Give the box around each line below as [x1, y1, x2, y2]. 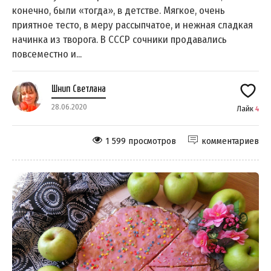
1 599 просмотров [106, 135, 176, 147]
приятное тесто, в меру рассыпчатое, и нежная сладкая [12, 19, 253, 32]
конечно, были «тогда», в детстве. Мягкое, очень [12, 4, 225, 18]
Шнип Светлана [51, 84, 106, 95]
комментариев [201, 135, 259, 147]
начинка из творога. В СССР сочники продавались [12, 33, 227, 47]
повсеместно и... [12, 48, 82, 61]
